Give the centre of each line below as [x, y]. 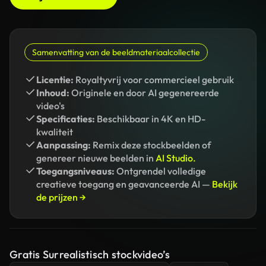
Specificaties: [66, 119]
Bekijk [225, 184]
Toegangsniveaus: [75, 171]
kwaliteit [55, 132]
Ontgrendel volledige [160, 171]
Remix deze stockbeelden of [151, 145]
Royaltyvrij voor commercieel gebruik [154, 80]
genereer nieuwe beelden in [96, 158]
